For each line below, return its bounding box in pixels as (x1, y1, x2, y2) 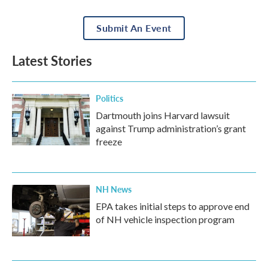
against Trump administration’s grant (96, 122, 246, 134)
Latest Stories (12, 50, 92, 70)
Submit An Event (96, 20, 172, 35)
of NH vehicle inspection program (96, 213, 234, 225)
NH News (96, 182, 132, 195)
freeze (96, 135, 122, 147)
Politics (96, 92, 123, 104)
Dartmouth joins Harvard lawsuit (96, 109, 230, 121)
